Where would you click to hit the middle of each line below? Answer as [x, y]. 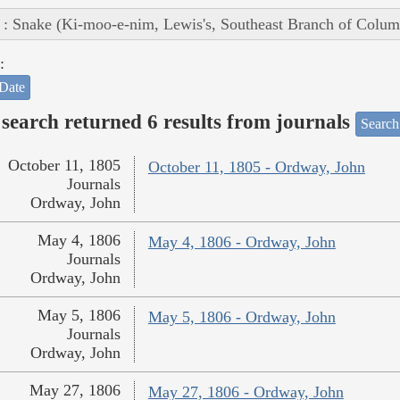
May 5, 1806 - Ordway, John [242, 317]
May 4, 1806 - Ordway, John [242, 242]
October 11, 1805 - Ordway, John [256, 167]
